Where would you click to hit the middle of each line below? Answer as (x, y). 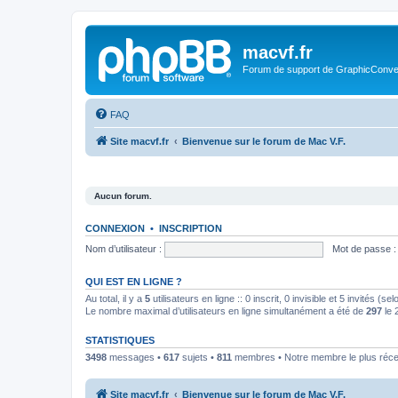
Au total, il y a (115, 298)
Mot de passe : (364, 248)
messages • (135, 357)
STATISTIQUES (120, 340)
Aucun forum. (123, 196)
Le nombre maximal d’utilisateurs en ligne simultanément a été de (226, 311)
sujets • (198, 357)
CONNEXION (115, 228)
